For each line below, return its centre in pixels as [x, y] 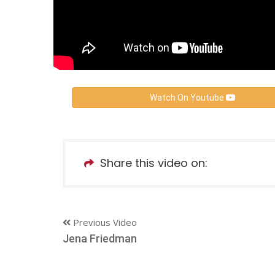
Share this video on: [154, 163]
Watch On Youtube [188, 97]
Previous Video [104, 222]
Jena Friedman [100, 238]
